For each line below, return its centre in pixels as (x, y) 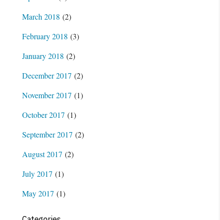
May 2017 (38, 193)
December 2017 (47, 75)
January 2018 (43, 55)
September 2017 (47, 134)
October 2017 (43, 114)
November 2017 (47, 95)
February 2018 (45, 36)
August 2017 (42, 154)
